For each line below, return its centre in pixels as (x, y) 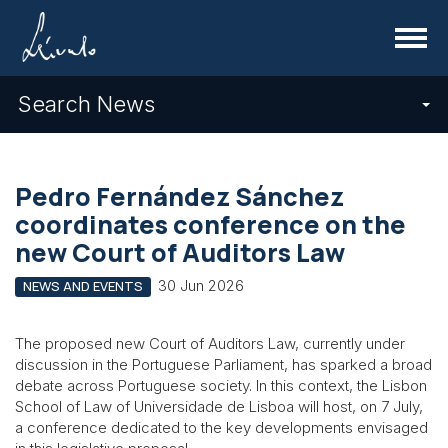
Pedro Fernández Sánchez (179, 196)
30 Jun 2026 (200, 285)
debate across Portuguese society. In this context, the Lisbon (221, 385)
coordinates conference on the (210, 224)
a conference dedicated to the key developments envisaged (221, 427)
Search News (86, 104)
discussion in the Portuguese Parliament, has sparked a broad (223, 364)
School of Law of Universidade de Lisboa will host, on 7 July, (219, 406)
